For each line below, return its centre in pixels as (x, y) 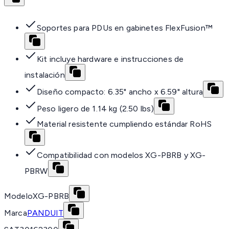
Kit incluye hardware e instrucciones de (110, 59)
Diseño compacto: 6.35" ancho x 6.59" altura (120, 92)
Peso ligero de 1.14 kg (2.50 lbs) (96, 109)
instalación (45, 75)
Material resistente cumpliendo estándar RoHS (124, 124)
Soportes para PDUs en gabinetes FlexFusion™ (125, 28)
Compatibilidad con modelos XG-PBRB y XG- (121, 155)
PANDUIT (45, 213)
